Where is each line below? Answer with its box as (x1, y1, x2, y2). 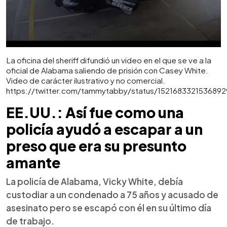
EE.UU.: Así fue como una (6, 103, 184, 121)
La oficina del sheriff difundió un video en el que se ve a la (6, 55, 211, 65)
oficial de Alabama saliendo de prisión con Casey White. (6, 65, 208, 75)
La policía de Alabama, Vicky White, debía (6, 175, 183, 187)
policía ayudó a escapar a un (6, 120, 203, 138)
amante (6, 153, 60, 171)
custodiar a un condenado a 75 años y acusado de (6, 188, 218, 200)
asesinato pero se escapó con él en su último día (6, 202, 211, 213)
